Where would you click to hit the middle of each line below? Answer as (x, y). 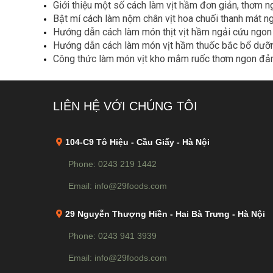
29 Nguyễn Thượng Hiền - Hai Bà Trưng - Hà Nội (164, 214)
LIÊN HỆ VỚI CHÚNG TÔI (125, 106)
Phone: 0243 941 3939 (112, 236)
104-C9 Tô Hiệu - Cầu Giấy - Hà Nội (136, 142)
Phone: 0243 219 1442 (112, 164)
